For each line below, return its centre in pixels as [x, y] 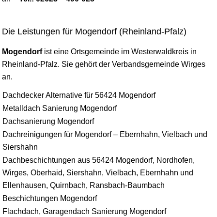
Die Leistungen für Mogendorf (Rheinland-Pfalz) [94, 31]
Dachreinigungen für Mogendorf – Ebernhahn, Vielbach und [105, 134]
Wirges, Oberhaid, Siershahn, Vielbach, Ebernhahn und [98, 172]
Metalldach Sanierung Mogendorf [60, 108]
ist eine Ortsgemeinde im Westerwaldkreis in [119, 51]
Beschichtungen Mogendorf [50, 198]
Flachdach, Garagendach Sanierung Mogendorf [84, 211]
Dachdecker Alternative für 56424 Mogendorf [79, 95]
